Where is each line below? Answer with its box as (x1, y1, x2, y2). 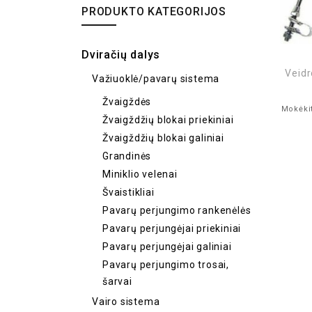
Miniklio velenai (102, 169, 178, 180)
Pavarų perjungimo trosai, (102, 259, 230, 270)
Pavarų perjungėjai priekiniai (102, 223, 242, 234)
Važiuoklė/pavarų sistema (92, 73, 220, 84)
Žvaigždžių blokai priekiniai (102, 114, 234, 125)
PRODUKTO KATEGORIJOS (81, 5, 226, 18)
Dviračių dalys (81, 48, 161, 61)
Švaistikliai (102, 187, 155, 198)
